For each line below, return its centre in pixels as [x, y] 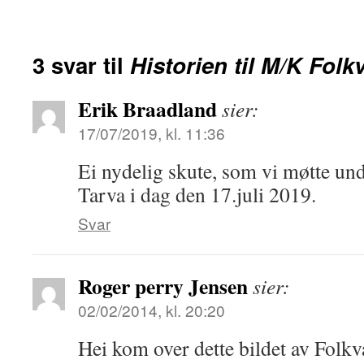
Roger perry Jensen [163, 286]
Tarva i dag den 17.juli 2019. [197, 194]
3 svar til [81, 65]
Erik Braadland [147, 109]
